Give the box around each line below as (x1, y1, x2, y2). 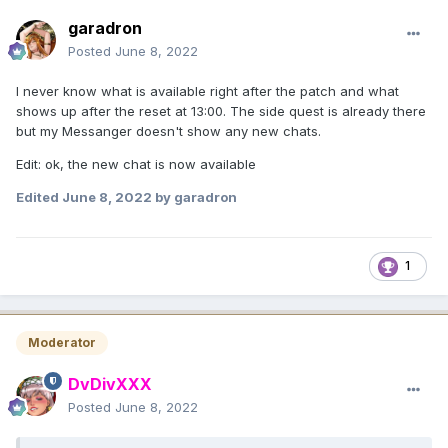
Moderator (28, 334, 96, 350)
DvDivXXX (68, 374, 152, 395)
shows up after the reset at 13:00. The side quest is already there (16, 102, 426, 119)
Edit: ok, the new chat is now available (16, 155, 256, 172)
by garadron (152, 188, 237, 205)
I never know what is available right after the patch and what (16, 82, 399, 99)
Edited (16, 188, 62, 205)
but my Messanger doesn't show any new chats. (16, 122, 321, 139)
